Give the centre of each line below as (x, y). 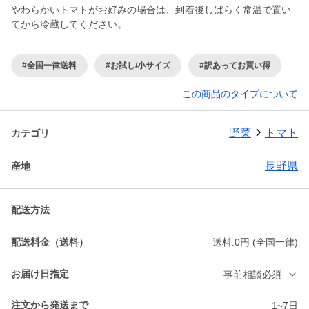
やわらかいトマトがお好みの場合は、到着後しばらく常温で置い (151, 10)
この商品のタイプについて (240, 94)
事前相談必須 (252, 274)
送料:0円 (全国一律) (255, 242)
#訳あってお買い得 (235, 65)
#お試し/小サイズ (138, 65)
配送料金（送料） (50, 242)
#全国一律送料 (49, 65)
